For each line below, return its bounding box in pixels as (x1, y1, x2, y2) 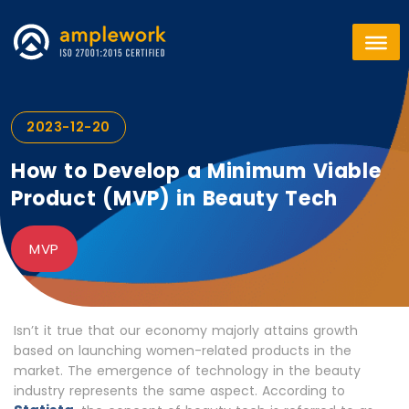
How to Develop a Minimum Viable (11, 157, 382, 185)
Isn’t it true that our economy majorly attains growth (14, 321, 358, 340)
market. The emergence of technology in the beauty (14, 362, 361, 380)
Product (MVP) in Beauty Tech (11, 184, 338, 213)
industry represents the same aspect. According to (14, 382, 345, 400)
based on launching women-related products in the (14, 341, 351, 360)
